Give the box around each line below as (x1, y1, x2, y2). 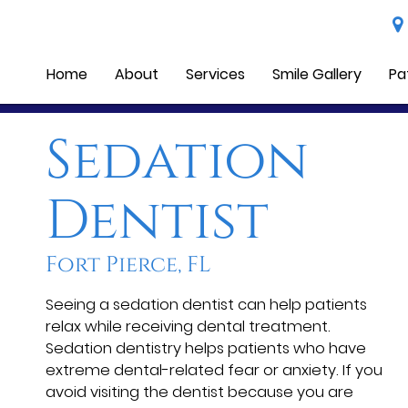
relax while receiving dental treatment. (46, 315, 331, 337)
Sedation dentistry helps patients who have (46, 337, 366, 359)
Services (186, 64, 246, 85)
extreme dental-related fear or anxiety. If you (46, 359, 382, 381)
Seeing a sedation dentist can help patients (46, 293, 367, 315)
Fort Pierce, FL (46, 250, 210, 280)
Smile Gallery (272, 64, 362, 85)
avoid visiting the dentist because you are (46, 381, 353, 403)
